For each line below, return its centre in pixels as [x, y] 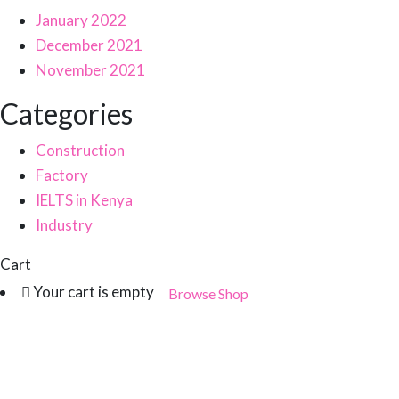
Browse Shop [208, 294]
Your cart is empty [94, 292]
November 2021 [90, 70]
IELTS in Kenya [84, 200]
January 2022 [81, 20]
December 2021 [89, 45]
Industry [64, 225]
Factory [62, 175]
